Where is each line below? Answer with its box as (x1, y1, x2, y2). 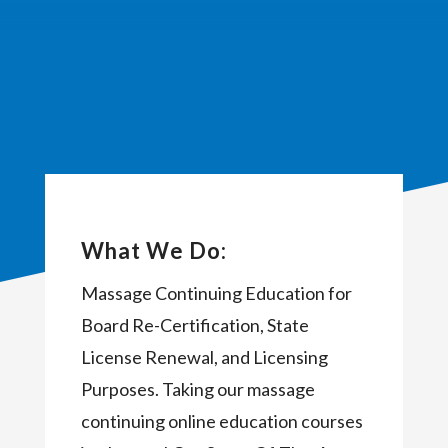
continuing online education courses (80, 410, 363, 433)
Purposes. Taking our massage (80, 378, 315, 401)
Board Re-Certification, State (80, 314, 309, 337)
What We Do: (80, 237, 227, 265)
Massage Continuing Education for (80, 282, 352, 305)
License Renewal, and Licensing (80, 346, 328, 369)
